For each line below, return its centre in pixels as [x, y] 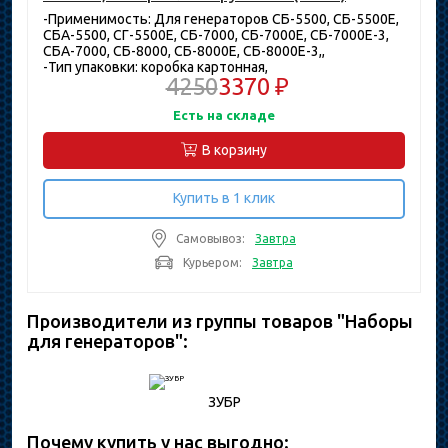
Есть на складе [224, 115]
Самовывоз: [210, 238]
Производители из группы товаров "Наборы [220, 321]
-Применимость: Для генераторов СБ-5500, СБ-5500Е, [221, 19]
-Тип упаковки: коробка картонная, [155, 67]
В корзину [234, 149]
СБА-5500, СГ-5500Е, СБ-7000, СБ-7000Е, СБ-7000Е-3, [216, 35]
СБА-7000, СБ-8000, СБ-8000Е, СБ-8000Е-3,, [184, 51]
